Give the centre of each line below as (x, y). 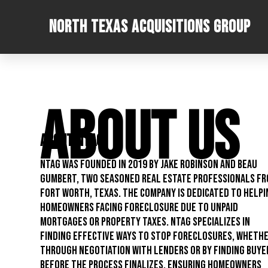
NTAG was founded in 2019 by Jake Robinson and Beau (149, 165)
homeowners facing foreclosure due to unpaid (139, 208)
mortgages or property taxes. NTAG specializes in (145, 222)
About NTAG (72, 141)
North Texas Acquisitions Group (150, 27)
